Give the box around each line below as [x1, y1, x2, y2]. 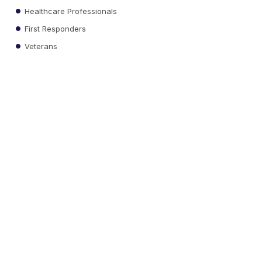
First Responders [22, 23, 87, 33]
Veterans [22, 41, 58, 51]
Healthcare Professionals [22, 6, 118, 16]
